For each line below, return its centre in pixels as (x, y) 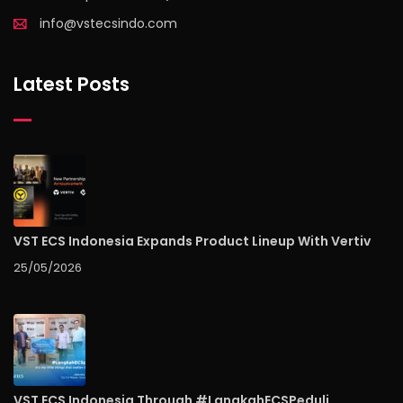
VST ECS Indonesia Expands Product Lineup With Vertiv (192, 241)
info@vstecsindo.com (108, 23)
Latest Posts (72, 84)
